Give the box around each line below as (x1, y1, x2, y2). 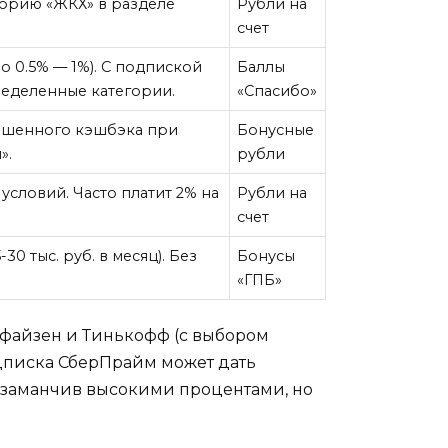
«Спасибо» (237, 82, 318, 101)
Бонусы (237, 247, 296, 266)
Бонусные (237, 121, 315, 140)
